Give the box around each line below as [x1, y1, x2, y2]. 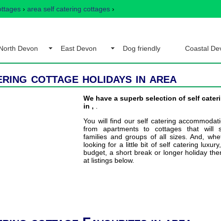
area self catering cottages [27, 5, 110, 13]
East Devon [60, 44, 97, 52]
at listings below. [83, 156, 134, 164]
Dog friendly [122, 44, 160, 52]
